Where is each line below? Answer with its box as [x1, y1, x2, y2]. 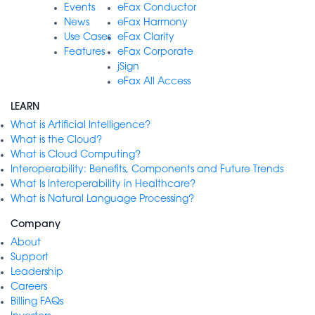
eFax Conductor [117, 2, 196, 13]
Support [11, 252, 49, 263]
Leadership [11, 266, 63, 278]
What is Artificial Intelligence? [11, 120, 150, 131]
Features [64, 46, 105, 58]
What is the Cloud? [11, 134, 102, 146]
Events [64, 2, 95, 13]
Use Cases [64, 32, 111, 43]
